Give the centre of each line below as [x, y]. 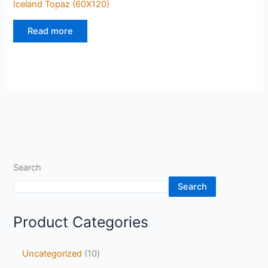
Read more [51, 31]
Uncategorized [52, 254]
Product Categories [81, 222]
